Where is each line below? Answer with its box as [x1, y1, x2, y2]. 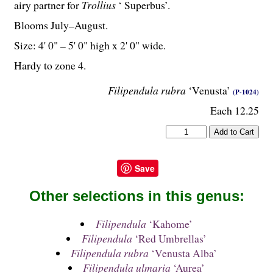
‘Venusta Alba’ [149, 246, 218, 261]
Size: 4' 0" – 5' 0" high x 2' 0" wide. [14, 37, 166, 52]
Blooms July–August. [14, 18, 108, 32]
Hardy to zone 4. [14, 57, 86, 73]
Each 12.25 [210, 102, 259, 118]
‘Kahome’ [146, 216, 193, 232]
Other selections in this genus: [29, 187, 244, 204]
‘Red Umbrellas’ [132, 231, 207, 246]
